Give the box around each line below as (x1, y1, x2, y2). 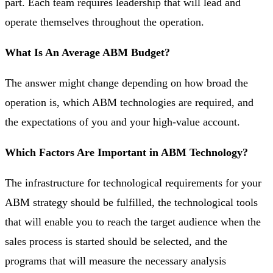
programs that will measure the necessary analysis (5, 254, 226, 267)
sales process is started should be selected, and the (5, 235, 227, 247)
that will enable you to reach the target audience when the (5, 215, 261, 228)
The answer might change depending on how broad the (5, 76, 248, 89)
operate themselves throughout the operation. (5, 15, 204, 28)
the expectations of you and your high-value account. (5, 115, 240, 128)
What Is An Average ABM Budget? (5, 46, 170, 58)
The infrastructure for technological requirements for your (5, 176, 261, 189)
